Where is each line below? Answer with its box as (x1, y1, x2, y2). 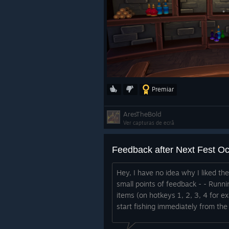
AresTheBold (123, 110, 162, 118)
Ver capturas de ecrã (123, 120, 174, 126)
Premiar (152, 85, 174, 93)
